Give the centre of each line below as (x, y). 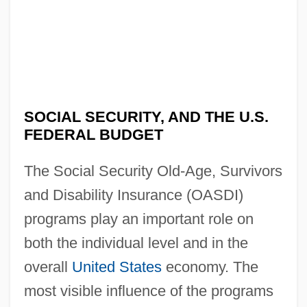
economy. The (210, 267)
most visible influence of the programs (148, 291)
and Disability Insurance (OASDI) (133, 195)
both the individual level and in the (136, 243)
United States (116, 267)
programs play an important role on (138, 219)
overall (48, 267)
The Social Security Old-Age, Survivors (153, 171)
